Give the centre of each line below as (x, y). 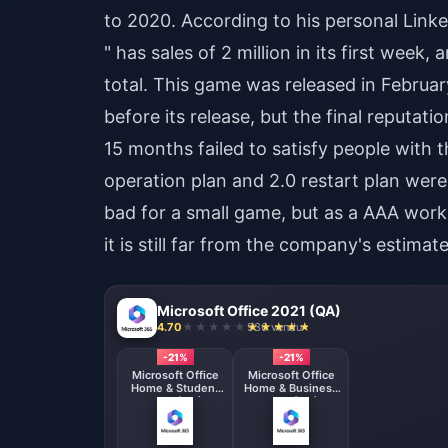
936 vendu (274, 326)
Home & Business (291, 388)
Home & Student (175, 388)
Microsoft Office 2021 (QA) (249, 310)
